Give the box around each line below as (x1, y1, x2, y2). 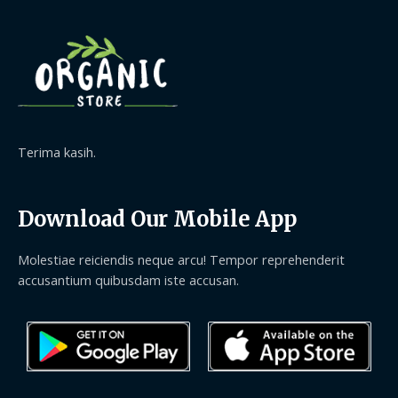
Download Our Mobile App (18, 206, 297, 232)
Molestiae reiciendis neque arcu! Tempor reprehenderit (18, 250, 345, 268)
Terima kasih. (18, 143, 96, 162)
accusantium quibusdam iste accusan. (18, 270, 239, 289)
